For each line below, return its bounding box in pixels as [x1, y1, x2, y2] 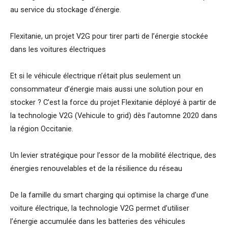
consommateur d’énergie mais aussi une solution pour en [10, 84, 203, 94]
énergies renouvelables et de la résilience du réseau [10, 164, 182, 174]
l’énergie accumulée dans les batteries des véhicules [10, 217, 185, 226]
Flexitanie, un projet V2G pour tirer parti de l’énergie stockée [10, 32, 208, 41]
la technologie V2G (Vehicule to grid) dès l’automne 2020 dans [10, 111, 217, 121]
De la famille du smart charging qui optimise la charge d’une [10, 190, 209, 200]
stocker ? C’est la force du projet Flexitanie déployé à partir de [10, 98, 216, 107]
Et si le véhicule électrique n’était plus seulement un [10, 71, 181, 81]
